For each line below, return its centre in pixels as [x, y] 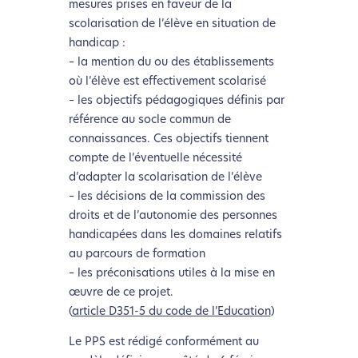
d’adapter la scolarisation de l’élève [165, 178]
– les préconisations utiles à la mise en [171, 274]
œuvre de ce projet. [121, 293]
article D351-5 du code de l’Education [171, 312]
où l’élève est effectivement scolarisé [167, 82]
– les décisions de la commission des [167, 197]
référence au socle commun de [149, 121]
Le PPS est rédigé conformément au [163, 343]
